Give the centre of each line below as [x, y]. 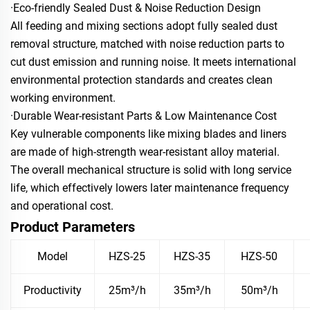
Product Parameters [73, 227]
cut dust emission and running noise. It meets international [153, 62]
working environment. [63, 98]
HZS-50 [259, 256]
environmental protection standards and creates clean [142, 80]
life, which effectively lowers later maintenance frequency [150, 188]
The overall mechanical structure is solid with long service [151, 170]
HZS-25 [127, 256]
